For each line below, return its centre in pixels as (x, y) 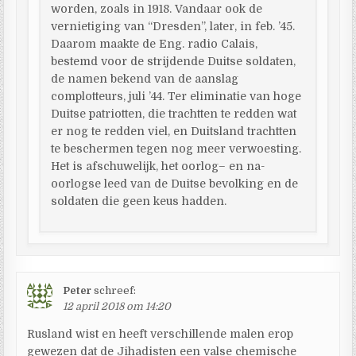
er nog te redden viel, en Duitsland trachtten (174, 131)
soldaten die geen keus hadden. (139, 201)
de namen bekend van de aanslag (145, 78)
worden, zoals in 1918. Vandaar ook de (157, 8)
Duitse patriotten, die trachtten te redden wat (174, 113)
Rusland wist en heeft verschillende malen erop (161, 333)
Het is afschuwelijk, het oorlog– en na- (158, 166)
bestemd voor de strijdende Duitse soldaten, (174, 61)
